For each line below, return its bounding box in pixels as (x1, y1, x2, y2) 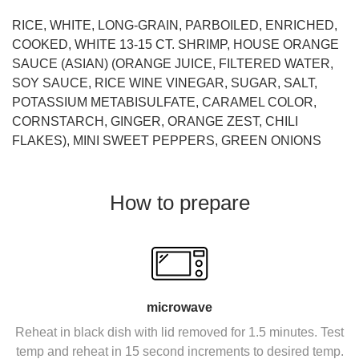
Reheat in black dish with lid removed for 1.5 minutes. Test (15, 325, 344, 339)
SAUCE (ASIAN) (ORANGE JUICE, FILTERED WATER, (12, 56, 333, 71)
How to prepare (109, 190, 250, 215)
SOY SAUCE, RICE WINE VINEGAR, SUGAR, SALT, (12, 75, 317, 90)
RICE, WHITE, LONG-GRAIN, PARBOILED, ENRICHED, (12, 18, 337, 32)
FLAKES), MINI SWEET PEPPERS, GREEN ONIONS (12, 133, 321, 147)
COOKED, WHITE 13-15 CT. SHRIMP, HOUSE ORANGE (12, 37, 339, 51)
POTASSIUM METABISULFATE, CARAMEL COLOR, (12, 95, 317, 109)
